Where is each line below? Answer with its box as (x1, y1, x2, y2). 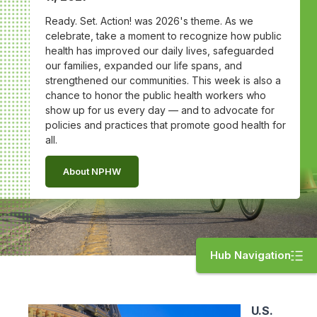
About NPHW (63, 166, 121, 177)
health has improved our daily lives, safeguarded (45, 45, 274, 57)
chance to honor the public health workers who (45, 89, 266, 101)
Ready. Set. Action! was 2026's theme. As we (45, 15, 253, 27)
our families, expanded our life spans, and (45, 59, 242, 71)
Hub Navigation (210, 248, 291, 262)
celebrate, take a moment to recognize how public (45, 30, 282, 42)
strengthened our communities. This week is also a (45, 74, 281, 86)
